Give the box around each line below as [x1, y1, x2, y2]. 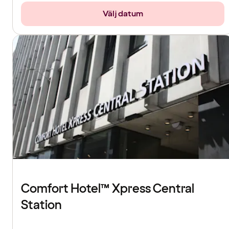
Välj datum [102, 8, 143, 20]
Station [21, 197, 62, 214]
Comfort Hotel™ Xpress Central [21, 180, 194, 198]
